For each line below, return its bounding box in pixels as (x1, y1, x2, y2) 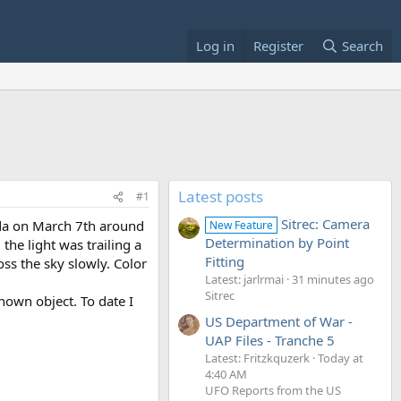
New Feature (209, 218, 274, 234)
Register (252, 37, 303, 55)
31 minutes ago (292, 271, 374, 288)
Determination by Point (205, 234, 349, 252)
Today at (318, 349, 363, 366)
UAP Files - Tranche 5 (205, 330, 335, 349)
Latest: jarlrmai (205, 271, 284, 288)
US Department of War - (205, 311, 353, 330)
